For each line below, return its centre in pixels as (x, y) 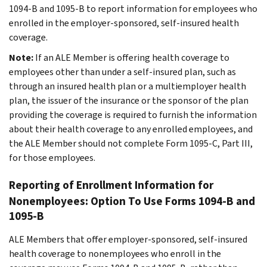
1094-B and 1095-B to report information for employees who (133, 8)
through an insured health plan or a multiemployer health (128, 86)
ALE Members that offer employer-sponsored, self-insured (128, 239)
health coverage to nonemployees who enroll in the (115, 253)
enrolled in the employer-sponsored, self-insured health (124, 23)
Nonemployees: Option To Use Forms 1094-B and (132, 201)
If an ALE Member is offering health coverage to (132, 57)
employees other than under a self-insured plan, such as (122, 72)
